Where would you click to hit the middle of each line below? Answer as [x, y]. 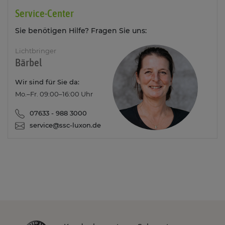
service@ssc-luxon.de [65, 125]
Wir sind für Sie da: [47, 82]
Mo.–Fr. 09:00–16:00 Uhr [54, 94]
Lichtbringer [36, 51]
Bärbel [29, 63]
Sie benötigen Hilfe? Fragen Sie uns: [81, 31]
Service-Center [44, 13]
